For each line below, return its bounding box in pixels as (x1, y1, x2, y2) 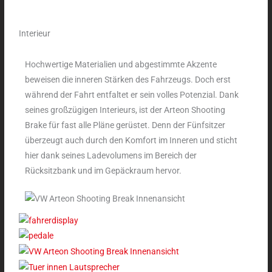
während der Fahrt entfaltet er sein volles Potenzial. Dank (25, 89, 239, 100)
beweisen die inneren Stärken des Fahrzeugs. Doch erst (25, 74, 231, 84)
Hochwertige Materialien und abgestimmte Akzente (25, 59, 217, 69)
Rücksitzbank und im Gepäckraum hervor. (25, 165, 182, 175)
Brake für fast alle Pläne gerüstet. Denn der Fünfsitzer (25, 120, 226, 130)
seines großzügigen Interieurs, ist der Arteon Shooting (25, 104, 226, 115)
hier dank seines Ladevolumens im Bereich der (25, 150, 197, 160)
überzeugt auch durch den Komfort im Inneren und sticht (25, 135, 238, 145)
